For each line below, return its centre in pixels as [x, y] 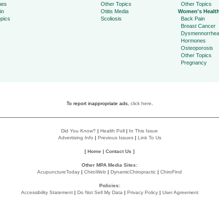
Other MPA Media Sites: [109, 165]
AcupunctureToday [58, 172]
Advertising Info [76, 138]
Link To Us [149, 138]
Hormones [193, 41]
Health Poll [112, 131]
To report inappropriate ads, [98, 103]
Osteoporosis [197, 48]
